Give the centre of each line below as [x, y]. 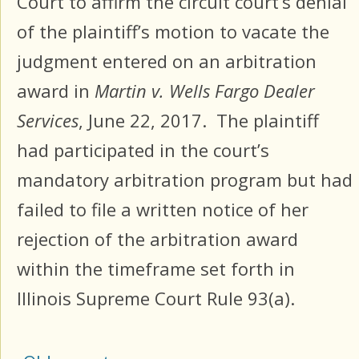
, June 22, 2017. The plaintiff [199, 121]
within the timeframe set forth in [156, 269]
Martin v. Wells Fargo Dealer [205, 91]
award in [56, 91]
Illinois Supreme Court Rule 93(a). [156, 298]
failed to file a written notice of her [163, 210]
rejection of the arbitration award [157, 239]
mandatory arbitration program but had [185, 180]
